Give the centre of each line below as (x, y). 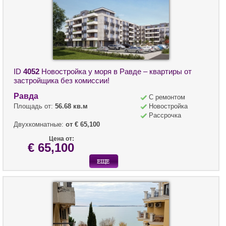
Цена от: (62, 139)
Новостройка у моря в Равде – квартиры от (116, 72)
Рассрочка (165, 116)
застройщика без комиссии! (62, 81)
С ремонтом (167, 97)
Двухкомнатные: (40, 125)
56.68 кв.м (71, 106)
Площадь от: (34, 106)
